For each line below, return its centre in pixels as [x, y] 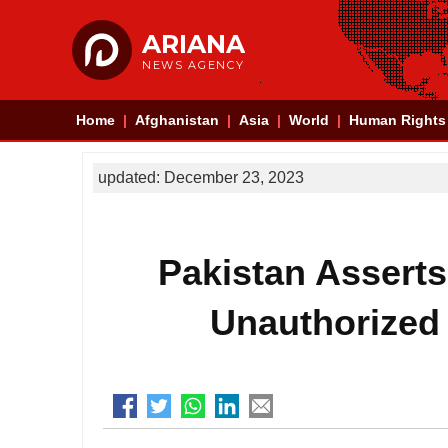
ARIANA [193, 43]
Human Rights [397, 120]
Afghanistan [177, 120]
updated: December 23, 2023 [201, 177]
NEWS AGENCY [193, 64]
